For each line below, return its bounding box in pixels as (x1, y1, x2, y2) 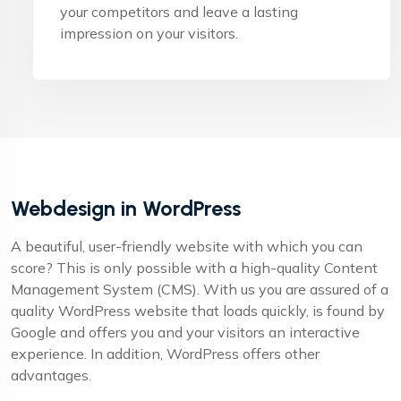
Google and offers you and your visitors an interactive (11, 322, 360, 341)
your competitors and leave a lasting (60, 2, 298, 21)
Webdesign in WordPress (11, 195, 241, 221)
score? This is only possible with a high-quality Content (11, 258, 378, 277)
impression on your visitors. (60, 23, 238, 42)
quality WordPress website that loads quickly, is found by (11, 301, 385, 320)
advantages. (11, 365, 91, 384)
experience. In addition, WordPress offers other (11, 344, 320, 363)
